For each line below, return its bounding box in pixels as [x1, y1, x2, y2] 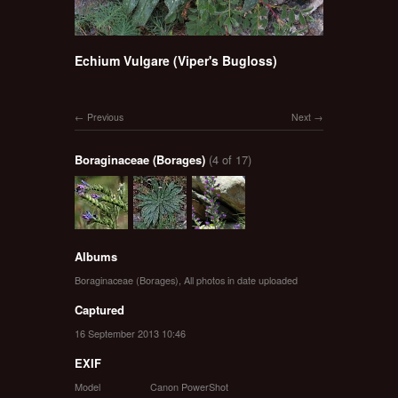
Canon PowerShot [150, 378, 228, 394]
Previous [87, 109, 123, 123]
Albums [75, 247, 117, 265]
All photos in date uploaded [184, 272, 298, 287]
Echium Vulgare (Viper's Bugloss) [75, 51, 277, 69]
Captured [75, 300, 124, 318]
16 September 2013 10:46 [75, 325, 186, 340]
